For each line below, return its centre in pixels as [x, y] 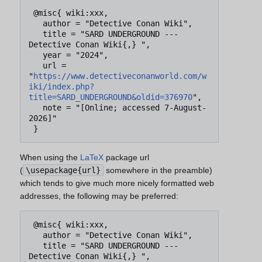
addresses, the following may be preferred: [99, 196]
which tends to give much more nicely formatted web [117, 183]
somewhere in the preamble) [158, 170]
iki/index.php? [61, 86]
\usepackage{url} [63, 170]
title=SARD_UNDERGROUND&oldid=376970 [111, 97]
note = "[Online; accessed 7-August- [36, 107]
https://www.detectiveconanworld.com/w [120, 76]
